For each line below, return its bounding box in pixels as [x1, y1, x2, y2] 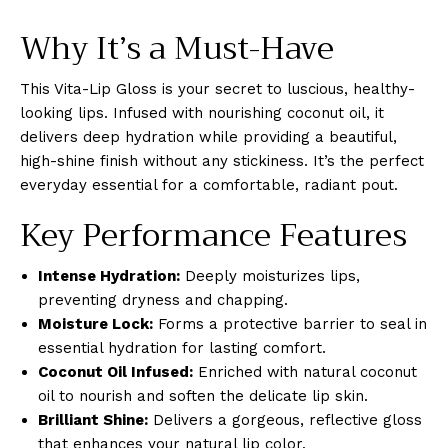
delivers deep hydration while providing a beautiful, [20, 127, 397, 146]
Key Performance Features [20, 208, 407, 263]
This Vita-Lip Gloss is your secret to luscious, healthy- [20, 79, 415, 98]
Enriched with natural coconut [193, 362, 417, 381]
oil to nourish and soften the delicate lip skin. [38, 386, 368, 405]
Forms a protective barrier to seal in [153, 314, 427, 333]
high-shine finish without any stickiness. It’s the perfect [20, 151, 424, 170]
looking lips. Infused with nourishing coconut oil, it [20, 103, 384, 122]
